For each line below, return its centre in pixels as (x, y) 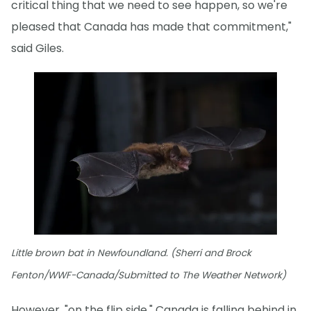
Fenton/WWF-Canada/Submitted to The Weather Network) (149, 275)
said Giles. (37, 49)
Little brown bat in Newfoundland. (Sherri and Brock (131, 253)
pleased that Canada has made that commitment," (151, 27)
